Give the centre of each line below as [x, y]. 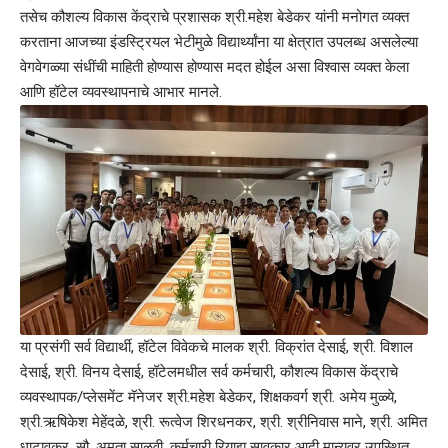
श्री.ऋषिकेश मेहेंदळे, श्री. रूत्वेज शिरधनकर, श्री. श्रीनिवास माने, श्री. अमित [223, 421]
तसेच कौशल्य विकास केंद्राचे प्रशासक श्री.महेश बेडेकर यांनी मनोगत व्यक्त [214, 17]
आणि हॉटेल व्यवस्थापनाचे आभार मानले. [121, 92]
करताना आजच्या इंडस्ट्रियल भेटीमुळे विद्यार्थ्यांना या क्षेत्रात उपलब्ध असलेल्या [219, 42]
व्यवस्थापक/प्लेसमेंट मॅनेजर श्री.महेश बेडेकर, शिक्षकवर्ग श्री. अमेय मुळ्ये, [208, 396]
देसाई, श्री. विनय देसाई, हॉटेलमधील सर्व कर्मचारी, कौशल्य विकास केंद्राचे [209, 371]
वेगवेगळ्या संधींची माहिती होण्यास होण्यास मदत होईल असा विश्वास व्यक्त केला [214, 67]
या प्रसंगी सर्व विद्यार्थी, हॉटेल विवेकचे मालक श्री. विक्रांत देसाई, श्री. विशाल [216, 346]
